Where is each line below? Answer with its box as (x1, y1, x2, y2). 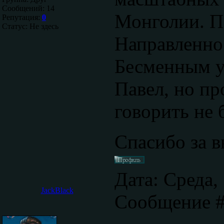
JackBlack (40, 186, 73, 194)
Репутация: (2, 13, 42, 21)
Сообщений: (2, 4, 46, 12)
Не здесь (29, 22, 58, 30)
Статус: (2, 22, 29, 30)
